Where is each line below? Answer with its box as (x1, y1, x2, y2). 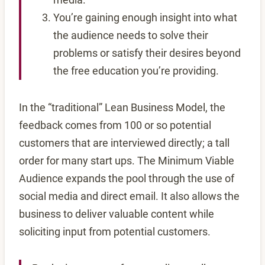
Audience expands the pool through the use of (19, 172, 234, 185)
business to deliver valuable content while (19, 208, 214, 221)
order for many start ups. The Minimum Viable (19, 154, 234, 167)
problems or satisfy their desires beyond (53, 47, 241, 60)
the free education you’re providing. (53, 64, 219, 77)
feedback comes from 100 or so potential (19, 119, 211, 132)
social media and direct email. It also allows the (19, 190, 240, 203)
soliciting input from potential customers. (19, 225, 211, 238)
